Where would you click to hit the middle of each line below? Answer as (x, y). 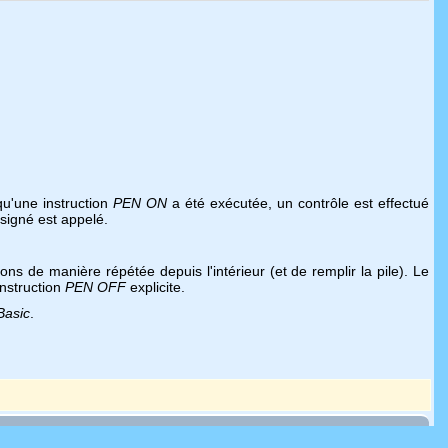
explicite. (155, 287)
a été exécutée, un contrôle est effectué (298, 203)
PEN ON (140, 203)
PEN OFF (95, 287)
